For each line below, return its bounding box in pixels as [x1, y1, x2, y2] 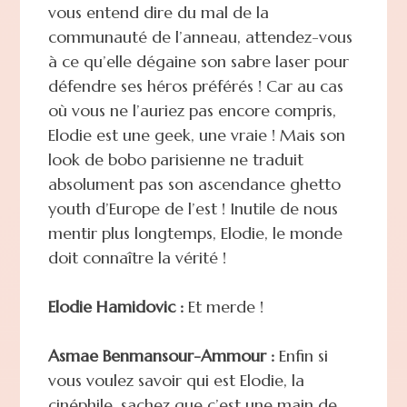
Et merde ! [183, 295, 263, 317]
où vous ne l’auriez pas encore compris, [47, 99, 336, 121]
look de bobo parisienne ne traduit [47, 148, 303, 170]
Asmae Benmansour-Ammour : [47, 344, 274, 366]
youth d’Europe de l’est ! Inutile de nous [47, 197, 338, 219]
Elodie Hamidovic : [47, 295, 184, 317]
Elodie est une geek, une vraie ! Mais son [47, 124, 345, 145]
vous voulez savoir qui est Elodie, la [47, 369, 304, 391]
